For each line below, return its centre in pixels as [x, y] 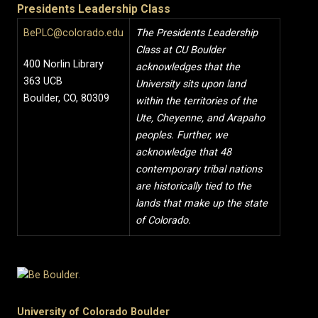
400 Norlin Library [64, 64]
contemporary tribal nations [199, 169]
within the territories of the [196, 101]
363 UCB [43, 81]
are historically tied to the [193, 186]
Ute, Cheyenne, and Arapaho [200, 118]
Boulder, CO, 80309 [66, 98]
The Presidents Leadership [197, 33]
